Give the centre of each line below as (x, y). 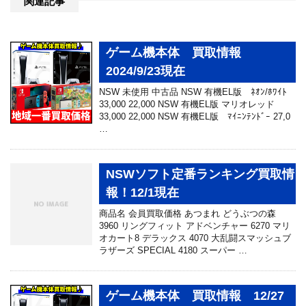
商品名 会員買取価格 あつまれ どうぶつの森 (187, 213)
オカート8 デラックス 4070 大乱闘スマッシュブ (195, 238)
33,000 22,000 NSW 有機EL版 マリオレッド (187, 104)
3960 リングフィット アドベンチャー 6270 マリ (195, 225)
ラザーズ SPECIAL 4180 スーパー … (173, 250)
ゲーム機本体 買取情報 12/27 (195, 295)
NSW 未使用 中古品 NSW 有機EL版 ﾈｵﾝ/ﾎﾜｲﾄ (193, 92)
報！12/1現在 (142, 192)
